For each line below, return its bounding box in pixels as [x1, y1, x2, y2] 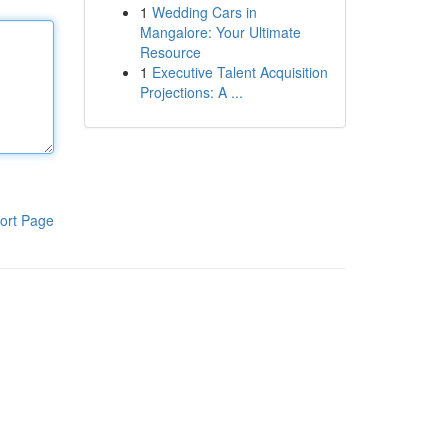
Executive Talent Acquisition [151, 62, 328, 82]
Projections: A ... [139, 82, 243, 102]
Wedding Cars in [151, 2, 257, 22]
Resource [139, 42, 201, 62]
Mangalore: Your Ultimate [139, 22, 301, 42]
